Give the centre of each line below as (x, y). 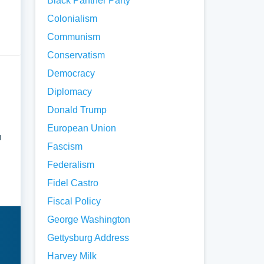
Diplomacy (70, 92)
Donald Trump (77, 110)
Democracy (71, 73)
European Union (82, 128)
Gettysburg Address (88, 238)
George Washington (89, 220)
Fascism (65, 146)
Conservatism (76, 55)
